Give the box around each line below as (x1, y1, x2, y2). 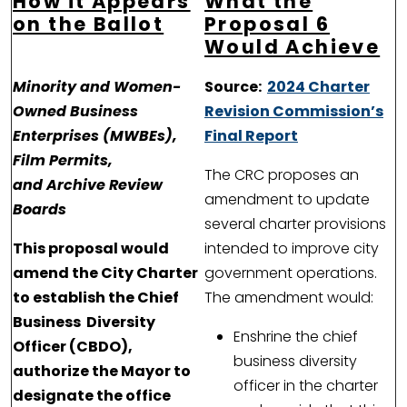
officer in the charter (233, 375, 378, 397)
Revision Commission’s (204, 101, 383, 123)
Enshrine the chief (233, 326, 358, 348)
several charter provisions (204, 213, 386, 235)
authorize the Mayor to (13, 361, 191, 382)
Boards (13, 199, 70, 221)
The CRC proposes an (204, 164, 359, 186)
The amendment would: (204, 287, 381, 309)
